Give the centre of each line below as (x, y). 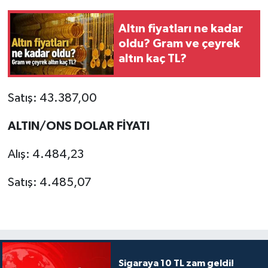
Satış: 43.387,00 (52, 98)
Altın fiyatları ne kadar (181, 28)
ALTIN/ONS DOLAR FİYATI (78, 127)
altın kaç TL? (153, 58)
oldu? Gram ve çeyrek (179, 43)
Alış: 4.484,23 (45, 155)
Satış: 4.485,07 (49, 183)
